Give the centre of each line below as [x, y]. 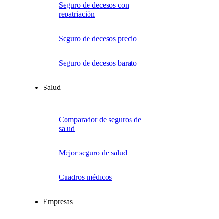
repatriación [77, 14]
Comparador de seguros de [100, 120]
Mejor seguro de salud [93, 153]
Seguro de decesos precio [98, 38]
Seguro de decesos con [94, 5]
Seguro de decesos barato [98, 63]
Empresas [58, 202]
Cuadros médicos [85, 177]
